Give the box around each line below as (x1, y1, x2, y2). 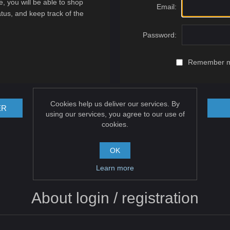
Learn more (96, 163, 134, 172)
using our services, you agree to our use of (45, 109, 185, 118)
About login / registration (31, 189, 199, 206)
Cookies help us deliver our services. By (50, 99, 180, 108)
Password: (142, 31, 177, 39)
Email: (156, 3, 177, 11)
